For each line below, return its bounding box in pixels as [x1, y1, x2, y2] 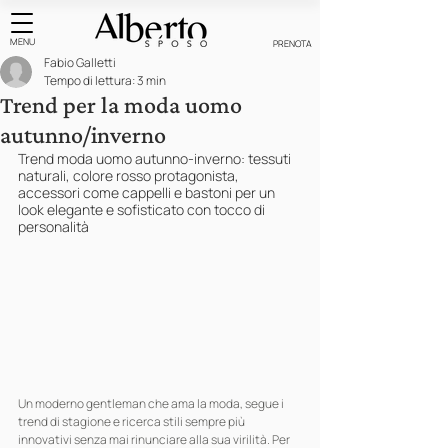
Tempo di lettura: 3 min [44, 72, 166, 89]
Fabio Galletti [44, 54, 116, 71]
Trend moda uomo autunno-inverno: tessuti [18, 149, 294, 168]
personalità [18, 217, 89, 236]
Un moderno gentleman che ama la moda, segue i [18, 395, 286, 412]
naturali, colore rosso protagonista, [18, 166, 242, 185]
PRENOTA [273, 37, 312, 50]
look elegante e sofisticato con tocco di [18, 200, 268, 219]
